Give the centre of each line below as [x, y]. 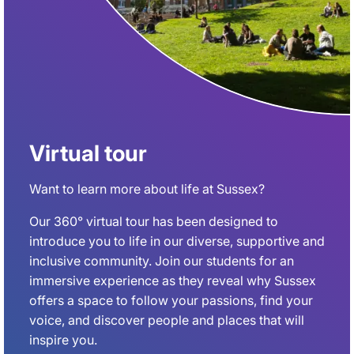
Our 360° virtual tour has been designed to [154, 221]
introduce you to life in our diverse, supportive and [177, 241]
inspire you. [63, 339]
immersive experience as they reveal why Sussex [173, 280]
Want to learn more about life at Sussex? [147, 188]
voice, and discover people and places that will [167, 320]
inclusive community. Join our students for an [162, 260]
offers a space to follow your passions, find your [171, 300]
